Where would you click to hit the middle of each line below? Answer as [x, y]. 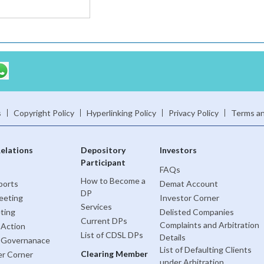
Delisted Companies [197, 212]
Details [172, 237]
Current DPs [104, 220]
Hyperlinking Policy [121, 113]
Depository [103, 150]
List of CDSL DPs [112, 235]
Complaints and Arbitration [209, 225]
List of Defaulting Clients [205, 250]
